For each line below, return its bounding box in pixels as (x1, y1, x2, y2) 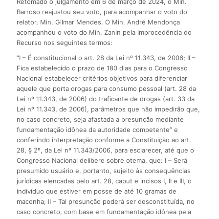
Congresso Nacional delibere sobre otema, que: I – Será (16, 156, 187, 165)
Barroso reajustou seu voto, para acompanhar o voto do (16, 8, 187, 16)
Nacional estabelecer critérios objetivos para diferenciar (16, 74, 187, 83)
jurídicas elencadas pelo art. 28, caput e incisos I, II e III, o (16, 177, 192, 185)
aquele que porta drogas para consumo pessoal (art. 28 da (16, 85, 196, 93)
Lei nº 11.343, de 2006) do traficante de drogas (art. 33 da (16, 95, 195, 103)
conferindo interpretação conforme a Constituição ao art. (16, 136, 191, 144)
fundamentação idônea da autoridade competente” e (16, 126, 178, 134)
